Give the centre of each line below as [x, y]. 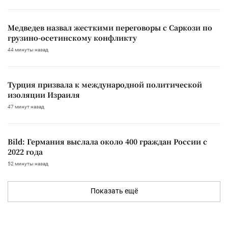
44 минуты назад [28, 50]
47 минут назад [26, 107]
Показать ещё [114, 191]
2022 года [25, 152]
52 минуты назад [28, 164]
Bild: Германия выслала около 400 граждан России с [107, 142]
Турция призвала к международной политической [105, 85]
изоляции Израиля [44, 95]
